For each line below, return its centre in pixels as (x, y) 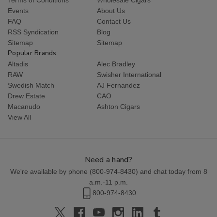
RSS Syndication (33, 32)
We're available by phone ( (51, 171)
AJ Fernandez (118, 85)
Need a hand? (108, 160)
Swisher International (129, 74)
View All (19, 117)
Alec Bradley (116, 64)
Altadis (18, 64)
